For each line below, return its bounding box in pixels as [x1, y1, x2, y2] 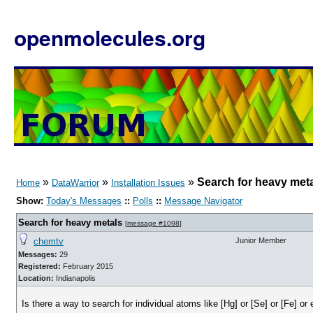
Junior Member [235, 236, 286, 245]
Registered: [18, 262, 61, 270]
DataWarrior [52, 177, 99, 188]
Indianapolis [56, 274, 96, 282]
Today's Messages [46, 196, 122, 206]
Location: [18, 274, 56, 282]
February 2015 [61, 262, 113, 270]
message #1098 [127, 219, 180, 227]
